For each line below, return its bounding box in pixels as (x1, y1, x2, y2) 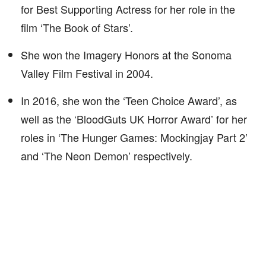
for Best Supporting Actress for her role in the (21, 1, 235, 17)
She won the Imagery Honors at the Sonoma (21, 47, 232, 62)
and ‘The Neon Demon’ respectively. (21, 148, 192, 163)
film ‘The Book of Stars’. (21, 20, 133, 35)
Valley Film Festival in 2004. (21, 65, 153, 81)
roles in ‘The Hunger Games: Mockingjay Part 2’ (21, 129, 248, 145)
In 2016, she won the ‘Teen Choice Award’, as (21, 93, 237, 108)
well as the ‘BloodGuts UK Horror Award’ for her (21, 111, 247, 126)
